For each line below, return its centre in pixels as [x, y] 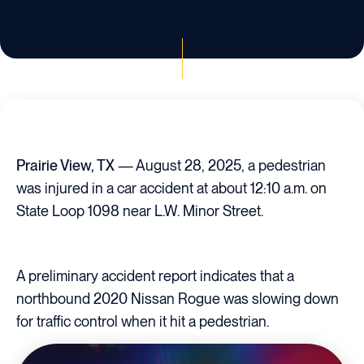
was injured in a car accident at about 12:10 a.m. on [171, 188]
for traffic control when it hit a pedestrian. [143, 321]
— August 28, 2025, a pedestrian [222, 166]
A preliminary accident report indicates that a [155, 275]
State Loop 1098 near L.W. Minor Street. [140, 211]
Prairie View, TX [67, 166]
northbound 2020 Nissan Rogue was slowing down [178, 298]
